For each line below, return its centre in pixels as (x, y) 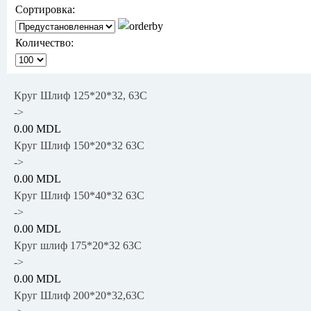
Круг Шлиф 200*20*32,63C (79, 295)
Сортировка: (45, 9)
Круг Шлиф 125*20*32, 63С (81, 95)
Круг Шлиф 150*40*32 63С (79, 195)
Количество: (44, 42)
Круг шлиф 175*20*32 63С (78, 245)
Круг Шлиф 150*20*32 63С (79, 145)
